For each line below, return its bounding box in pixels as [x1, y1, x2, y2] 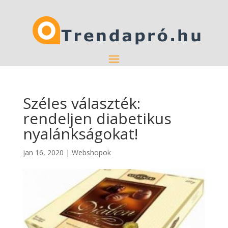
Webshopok [71, 148, 111, 157]
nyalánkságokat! [22, 123, 138, 144]
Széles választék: [22, 93, 140, 113]
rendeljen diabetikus [22, 108, 172, 129]
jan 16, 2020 [22, 148, 64, 157]
